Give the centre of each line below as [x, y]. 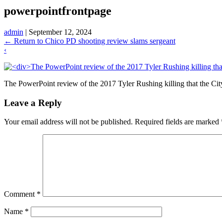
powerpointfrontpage [58, 11]
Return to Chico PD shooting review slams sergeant [94, 41]
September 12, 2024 [60, 32]
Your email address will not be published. [68, 122]
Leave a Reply [33, 103]
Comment [20, 194]
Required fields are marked [178, 122]
